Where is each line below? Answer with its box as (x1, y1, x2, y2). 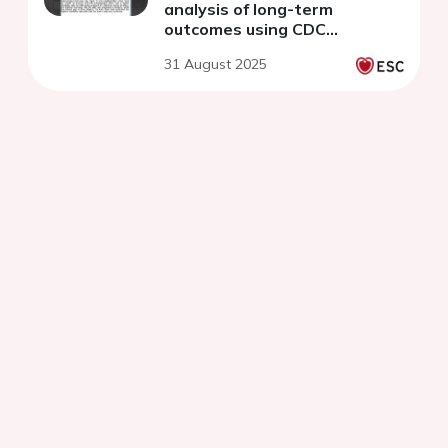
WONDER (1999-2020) (164, 38, 342, 59)
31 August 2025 (164, 54, 267, 73)
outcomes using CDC (164, 18, 326, 39)
